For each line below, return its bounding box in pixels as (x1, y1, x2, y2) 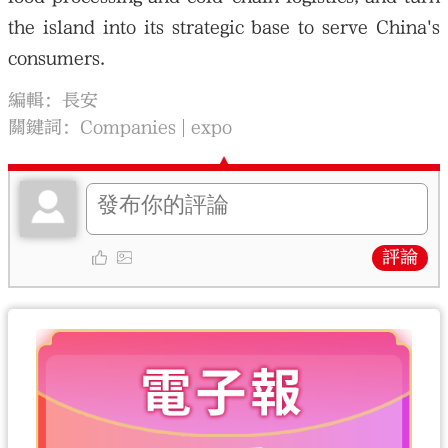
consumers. (8, 47, 106, 69)
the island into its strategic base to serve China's (8, 16, 440, 38)
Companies (80, 117, 177, 139)
